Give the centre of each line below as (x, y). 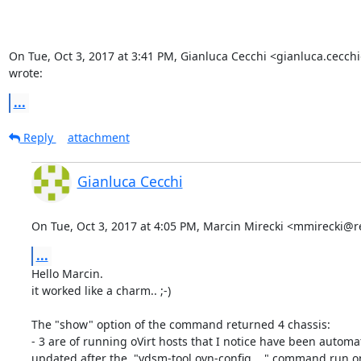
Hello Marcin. (67, 273)
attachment (98, 137)
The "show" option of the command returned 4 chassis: (180, 324)
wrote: (25, 73)
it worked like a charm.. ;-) (101, 290)
